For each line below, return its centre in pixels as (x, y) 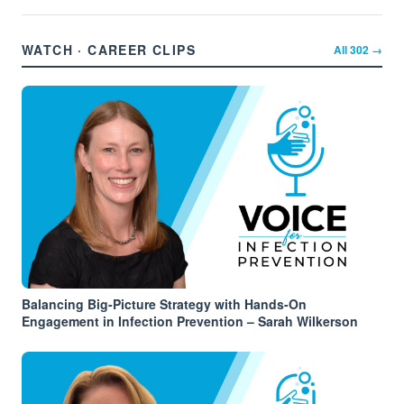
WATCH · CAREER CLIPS (109, 50)
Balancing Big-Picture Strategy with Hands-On (164, 304)
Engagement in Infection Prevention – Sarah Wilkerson (190, 321)
